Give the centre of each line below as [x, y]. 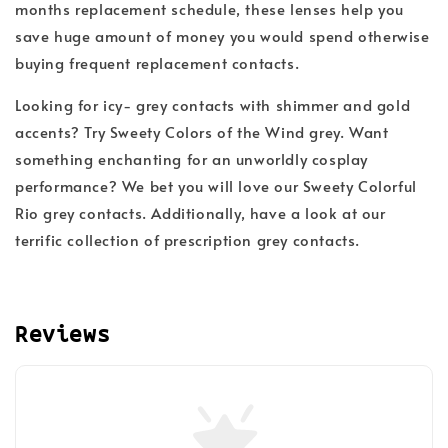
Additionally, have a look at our [266, 213]
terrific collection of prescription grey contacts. [188, 240]
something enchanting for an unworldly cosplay [192, 159]
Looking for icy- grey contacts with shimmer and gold [213, 105]
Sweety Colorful [359, 186]
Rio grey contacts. [81, 213]
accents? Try [62, 132]
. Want [364, 132]
